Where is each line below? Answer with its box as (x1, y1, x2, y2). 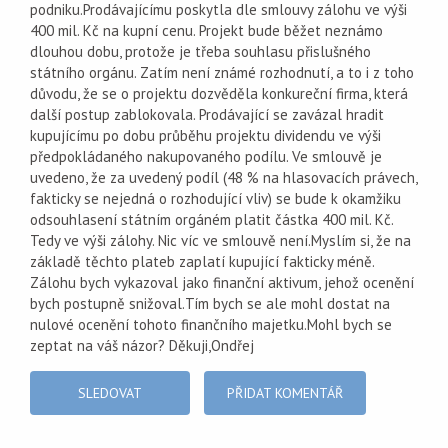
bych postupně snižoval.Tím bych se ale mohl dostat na (30, 294, 390, 313)
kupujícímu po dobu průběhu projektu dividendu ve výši (30, 126, 381, 145)
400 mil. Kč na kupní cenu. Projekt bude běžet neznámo (30, 21, 383, 40)
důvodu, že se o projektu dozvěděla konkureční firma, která (30, 84, 408, 103)
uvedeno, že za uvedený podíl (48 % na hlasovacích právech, (30, 168, 417, 187)
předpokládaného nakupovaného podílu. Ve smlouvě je (30, 147, 382, 166)
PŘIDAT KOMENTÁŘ (227, 384, 343, 402)
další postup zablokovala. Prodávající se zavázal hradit (30, 105, 384, 124)
